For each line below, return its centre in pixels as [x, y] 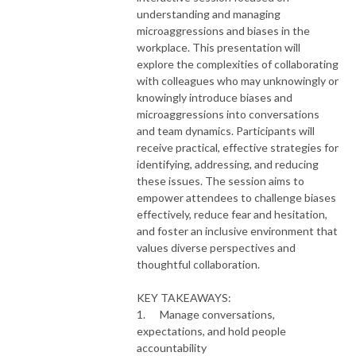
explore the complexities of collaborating [238, 64]
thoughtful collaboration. [198, 264]
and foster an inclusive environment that [237, 230]
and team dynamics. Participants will [226, 130]
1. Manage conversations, [206, 314]
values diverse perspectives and [216, 247]
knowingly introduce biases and [215, 97]
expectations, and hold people [211, 331]
